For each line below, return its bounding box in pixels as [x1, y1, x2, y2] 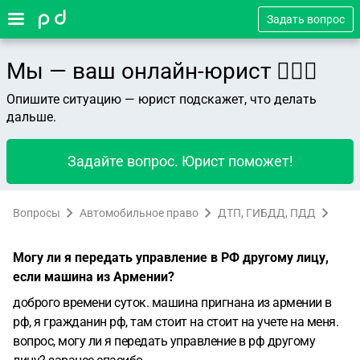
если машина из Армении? [13, 269, 174, 284]
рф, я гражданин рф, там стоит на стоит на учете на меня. [13, 314, 338, 329]
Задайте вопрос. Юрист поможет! [67, 153, 293, 170]
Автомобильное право [80, 207, 198, 219]
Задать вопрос [267, 13, 345, 26]
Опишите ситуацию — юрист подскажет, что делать [6, 92, 317, 107]
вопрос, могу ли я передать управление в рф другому [13, 333, 315, 349]
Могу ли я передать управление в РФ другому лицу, [13, 250, 329, 265]
